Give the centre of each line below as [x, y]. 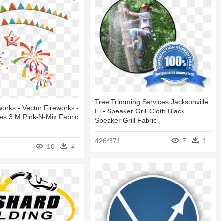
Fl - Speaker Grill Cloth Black [140, 111]
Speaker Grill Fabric [126, 121]
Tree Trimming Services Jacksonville [151, 102]
